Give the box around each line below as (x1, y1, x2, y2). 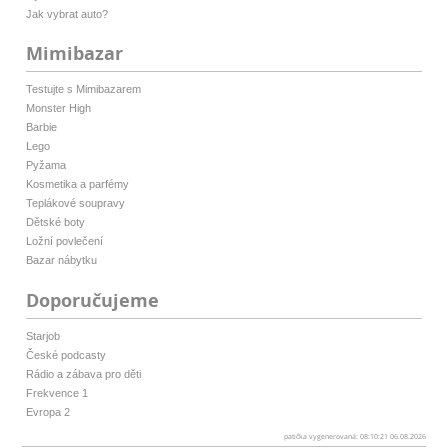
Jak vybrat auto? (26, 8, 109, 21)
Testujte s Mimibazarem (26, 83, 142, 96)
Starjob (26, 329, 61, 342)
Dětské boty (26, 216, 86, 229)
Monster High (26, 102, 92, 115)
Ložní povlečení (26, 235, 104, 248)
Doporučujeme (26, 287, 160, 313)
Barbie (26, 121, 58, 134)
